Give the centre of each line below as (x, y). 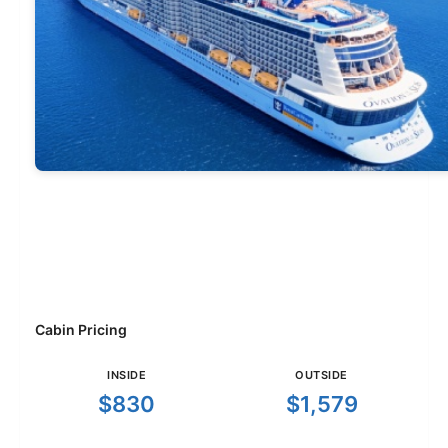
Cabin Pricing (81, 330)
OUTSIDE (321, 375)
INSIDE (126, 375)
